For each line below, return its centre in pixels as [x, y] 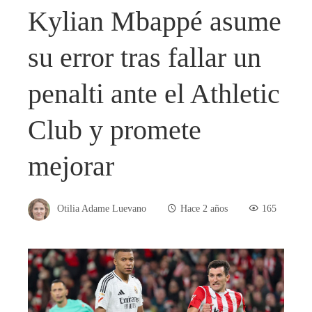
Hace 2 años [204, 209]
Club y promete [115, 130]
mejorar [71, 166]
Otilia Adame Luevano [102, 209]
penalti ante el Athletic [154, 93]
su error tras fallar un [145, 57]
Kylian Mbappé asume [155, 21]
